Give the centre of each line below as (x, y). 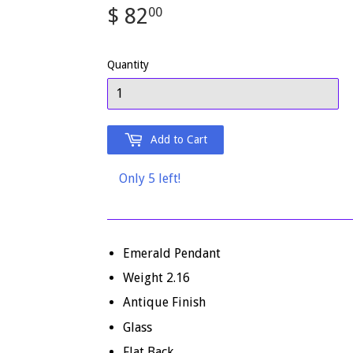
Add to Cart (179, 139)
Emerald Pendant (172, 253)
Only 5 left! (150, 178)
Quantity (128, 64)
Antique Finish (164, 303)
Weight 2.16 (156, 278)
